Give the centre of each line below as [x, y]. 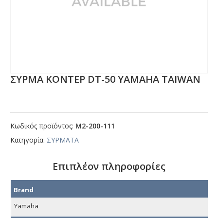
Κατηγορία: [29, 140]
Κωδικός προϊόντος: [43, 126]
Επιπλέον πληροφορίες [109, 166]
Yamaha [26, 206]
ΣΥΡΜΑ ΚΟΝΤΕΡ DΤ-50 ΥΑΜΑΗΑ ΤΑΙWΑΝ [106, 79]
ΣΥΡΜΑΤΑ [63, 140]
